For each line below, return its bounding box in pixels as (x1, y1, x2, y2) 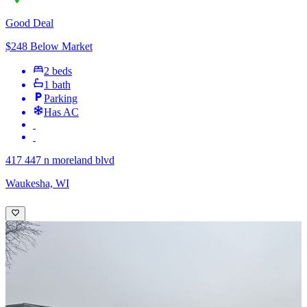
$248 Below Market (5, 40, 93, 53)
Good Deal (5, 17, 53, 29)
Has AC (44, 106, 79, 119)
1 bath (44, 79, 71, 91)
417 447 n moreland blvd (5, 154, 114, 167)
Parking (44, 93, 77, 105)
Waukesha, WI (5, 177, 69, 190)
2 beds (44, 65, 72, 77)
